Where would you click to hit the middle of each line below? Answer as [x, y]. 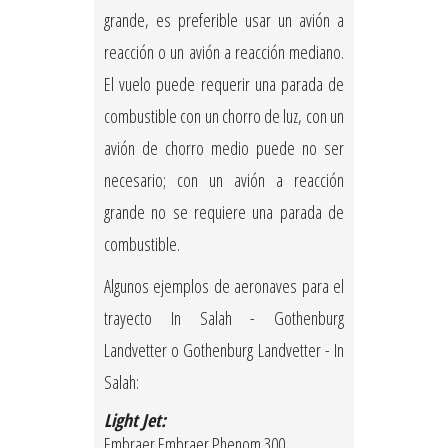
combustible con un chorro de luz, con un [224, 116]
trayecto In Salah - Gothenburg [224, 318]
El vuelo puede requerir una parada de [224, 84]
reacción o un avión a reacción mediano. [224, 52]
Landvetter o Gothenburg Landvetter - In [224, 350]
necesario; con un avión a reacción [224, 180]
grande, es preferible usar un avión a [224, 20]
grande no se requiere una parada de [224, 212]
